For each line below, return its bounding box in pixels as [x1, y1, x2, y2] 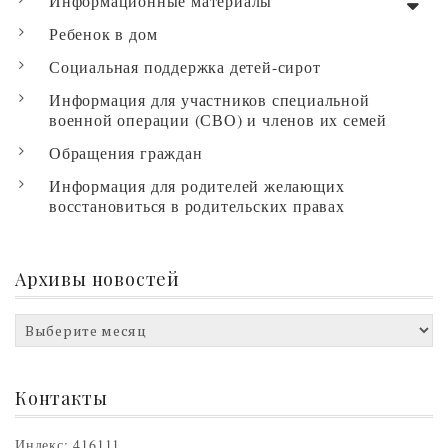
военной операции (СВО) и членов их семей [49, 108, 387, 130]
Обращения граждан [49, 141, 203, 163]
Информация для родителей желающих [49, 174, 345, 196]
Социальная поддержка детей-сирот [49, 55, 321, 77]
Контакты [15, 385, 108, 410]
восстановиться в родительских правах [49, 194, 345, 216]
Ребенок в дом [49, 22, 158, 44]
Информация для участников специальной [49, 88, 370, 110]
